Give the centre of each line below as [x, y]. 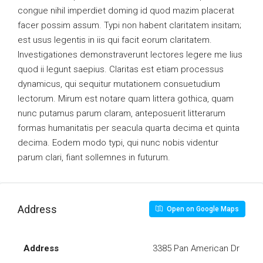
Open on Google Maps [202, 209]
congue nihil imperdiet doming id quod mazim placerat [126, 11]
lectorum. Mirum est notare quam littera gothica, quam [126, 99]
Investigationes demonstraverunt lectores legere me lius [130, 55]
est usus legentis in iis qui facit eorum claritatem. [115, 40]
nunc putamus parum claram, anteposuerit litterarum [122, 113]
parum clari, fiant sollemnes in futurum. [94, 157]
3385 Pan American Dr [196, 248]
